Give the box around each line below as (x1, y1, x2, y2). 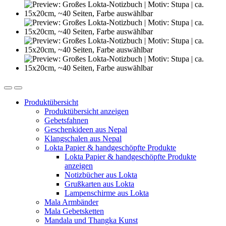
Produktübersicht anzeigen (44, 107, 129, 116)
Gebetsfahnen (44, 116, 88, 125)
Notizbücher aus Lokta (65, 171, 137, 180)
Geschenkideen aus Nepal (44, 125, 127, 134)
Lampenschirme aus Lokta (65, 189, 149, 198)
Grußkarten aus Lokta (65, 180, 134, 189)
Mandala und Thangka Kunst (44, 216, 138, 225)
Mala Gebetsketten (44, 207, 104, 216)
